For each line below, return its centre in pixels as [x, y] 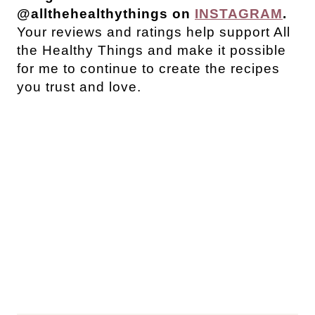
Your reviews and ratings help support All [154, 32]
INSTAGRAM [239, 14]
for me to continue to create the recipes [148, 69]
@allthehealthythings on [106, 14]
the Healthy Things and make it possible [152, 51]
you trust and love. [79, 87]
